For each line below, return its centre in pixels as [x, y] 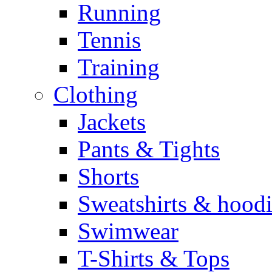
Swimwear [128, 231]
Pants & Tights [149, 149]
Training [119, 67]
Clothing [96, 94]
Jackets [112, 122]
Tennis [109, 40]
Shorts [108, 176]
